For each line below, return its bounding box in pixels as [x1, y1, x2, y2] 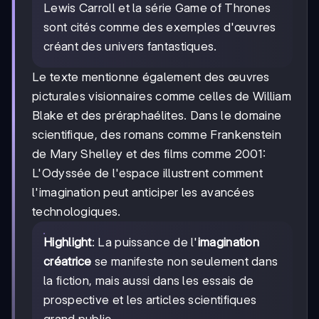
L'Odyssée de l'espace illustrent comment [32, 165, 263, 180]
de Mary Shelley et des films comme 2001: [32, 146, 266, 161]
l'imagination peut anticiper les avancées [32, 184, 255, 199]
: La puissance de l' [91, 234, 198, 249]
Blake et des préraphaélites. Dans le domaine [32, 108, 282, 122]
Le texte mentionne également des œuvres [32, 69, 270, 84]
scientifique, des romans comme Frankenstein [32, 127, 281, 142]
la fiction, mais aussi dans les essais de [43, 273, 254, 288]
